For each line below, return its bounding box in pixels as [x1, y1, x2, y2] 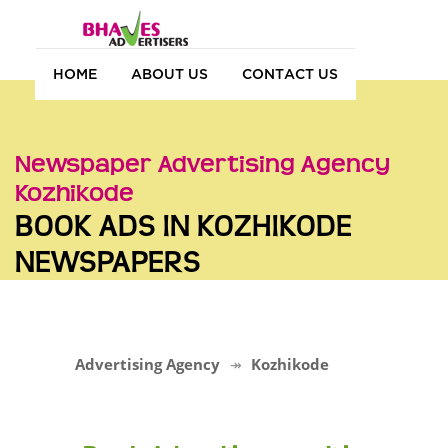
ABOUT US [131, 65, 208, 81]
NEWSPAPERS [15, 244, 201, 280]
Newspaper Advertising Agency [15, 150, 390, 179]
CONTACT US [242, 65, 338, 81]
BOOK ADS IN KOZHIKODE [15, 208, 352, 244]
